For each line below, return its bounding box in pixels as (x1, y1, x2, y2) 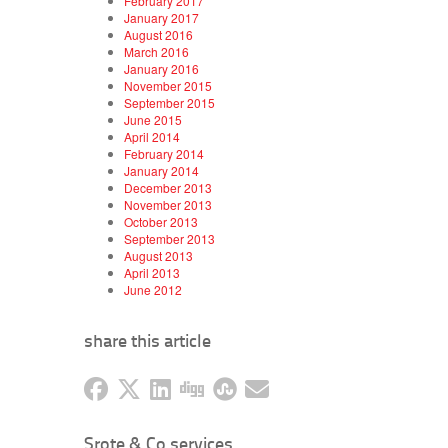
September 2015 (123, 93, 215, 111)
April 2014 (123, 127, 180, 145)
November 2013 (123, 195, 212, 213)
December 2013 (123, 178, 212, 196)
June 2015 (123, 110, 182, 128)
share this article (83, 326, 211, 353)
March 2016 (123, 42, 189, 60)
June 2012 (123, 280, 182, 298)
